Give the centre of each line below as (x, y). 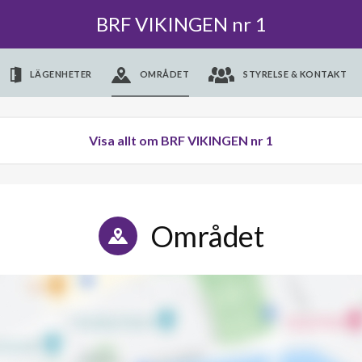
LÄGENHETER (61, 74)
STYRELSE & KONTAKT (295, 74)
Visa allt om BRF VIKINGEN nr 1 (181, 140)
